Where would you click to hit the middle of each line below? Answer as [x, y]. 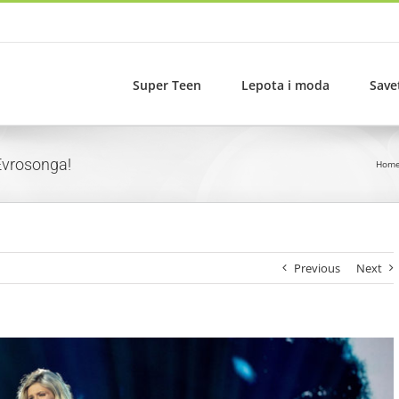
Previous [318, 268]
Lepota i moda [285, 85]
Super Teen [167, 85]
